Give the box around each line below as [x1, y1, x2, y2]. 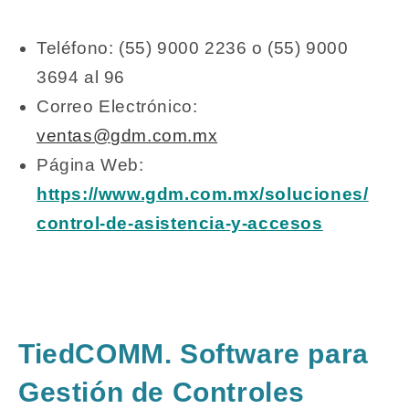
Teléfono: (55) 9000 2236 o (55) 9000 [37, 38, 349, 58]
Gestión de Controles [18, 376, 306, 407]
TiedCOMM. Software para [18, 338, 369, 369]
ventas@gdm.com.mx [37, 126, 218, 146]
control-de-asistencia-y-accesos [37, 214, 323, 234]
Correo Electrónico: [37, 97, 198, 117]
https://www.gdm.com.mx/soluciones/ [37, 184, 369, 204]
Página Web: [37, 155, 144, 175]
